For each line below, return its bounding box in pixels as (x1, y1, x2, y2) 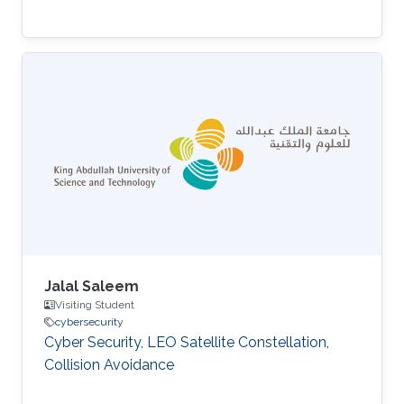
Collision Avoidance (44, 356, 174, 373)
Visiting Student (55, 298, 134, 311)
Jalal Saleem (44, 278, 139, 295)
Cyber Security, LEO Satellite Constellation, (44, 334, 329, 351)
